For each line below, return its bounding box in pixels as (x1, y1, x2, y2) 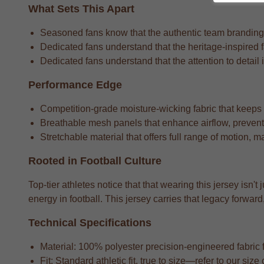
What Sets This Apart (28, 2, 134, 15)
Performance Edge (28, 78, 122, 91)
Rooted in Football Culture (28, 154, 161, 167)
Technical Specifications (28, 216, 151, 229)
